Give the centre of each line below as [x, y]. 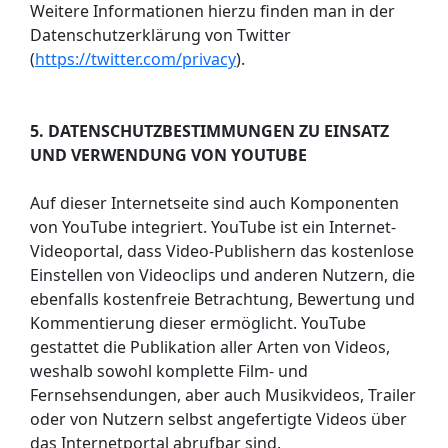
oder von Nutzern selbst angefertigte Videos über [218, 418]
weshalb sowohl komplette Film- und [169, 370]
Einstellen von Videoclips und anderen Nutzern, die [222, 274]
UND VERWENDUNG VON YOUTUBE [168, 154]
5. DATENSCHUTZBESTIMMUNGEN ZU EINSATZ [209, 130]
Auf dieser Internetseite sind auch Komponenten [214, 202]
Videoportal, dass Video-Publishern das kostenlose [222, 250]
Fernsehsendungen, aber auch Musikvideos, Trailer [223, 394]
